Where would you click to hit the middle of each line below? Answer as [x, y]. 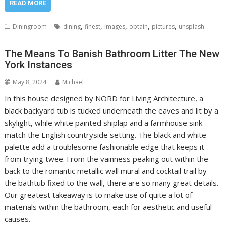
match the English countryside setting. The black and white [106, 135]
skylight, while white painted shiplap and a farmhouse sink [104, 123]
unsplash [192, 26]
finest [93, 26]
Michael [73, 82]
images [115, 26]
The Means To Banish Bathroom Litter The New [112, 54]
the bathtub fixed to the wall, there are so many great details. [112, 183]
